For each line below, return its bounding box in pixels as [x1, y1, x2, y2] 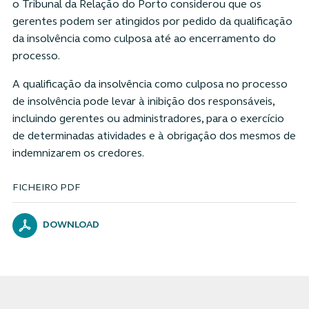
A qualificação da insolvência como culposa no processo [12, 79, 288, 90]
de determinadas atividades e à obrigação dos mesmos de [12, 130, 296, 142]
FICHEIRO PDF [12, 183, 81, 192]
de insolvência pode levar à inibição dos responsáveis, [12, 96, 275, 108]
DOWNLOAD [42, 220, 99, 230]
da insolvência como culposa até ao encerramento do [12, 33, 276, 45]
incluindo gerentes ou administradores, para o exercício [12, 113, 284, 125]
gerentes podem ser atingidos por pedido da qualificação [12, 16, 292, 28]
